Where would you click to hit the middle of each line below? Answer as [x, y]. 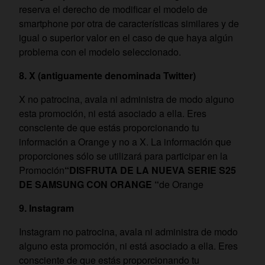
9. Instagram [46, 208]
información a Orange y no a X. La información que [125, 142]
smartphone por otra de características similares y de [129, 23]
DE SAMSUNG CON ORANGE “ [89, 184]
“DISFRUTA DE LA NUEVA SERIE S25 [150, 170]
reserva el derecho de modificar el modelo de [113, 9]
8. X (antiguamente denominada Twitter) [107, 75]
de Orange [181, 184]
